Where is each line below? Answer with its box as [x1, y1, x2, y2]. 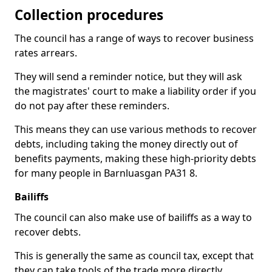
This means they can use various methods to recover [15, 123, 257, 136]
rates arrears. [15, 46, 77, 59]
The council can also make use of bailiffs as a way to [15, 211, 252, 224]
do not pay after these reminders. [15, 99, 169, 112]
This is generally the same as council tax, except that [15, 249, 254, 262]
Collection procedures [15, 5, 163, 24]
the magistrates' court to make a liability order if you [15, 84, 256, 98]
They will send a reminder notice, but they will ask [15, 70, 242, 83]
